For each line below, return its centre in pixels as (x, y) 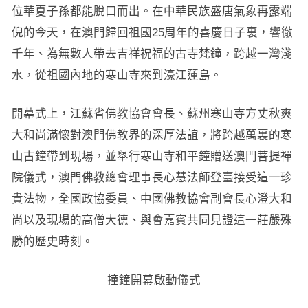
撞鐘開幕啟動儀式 (154, 279)
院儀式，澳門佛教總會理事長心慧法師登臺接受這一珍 (152, 177)
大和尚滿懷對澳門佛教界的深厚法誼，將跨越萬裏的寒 (152, 134)
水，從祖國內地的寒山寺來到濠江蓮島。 (117, 75)
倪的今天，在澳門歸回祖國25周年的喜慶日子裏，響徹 (152, 32)
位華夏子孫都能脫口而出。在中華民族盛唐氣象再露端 (152, 11)
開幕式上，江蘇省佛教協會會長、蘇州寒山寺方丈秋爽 (152, 113)
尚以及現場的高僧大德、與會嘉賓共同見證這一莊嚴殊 (152, 220)
